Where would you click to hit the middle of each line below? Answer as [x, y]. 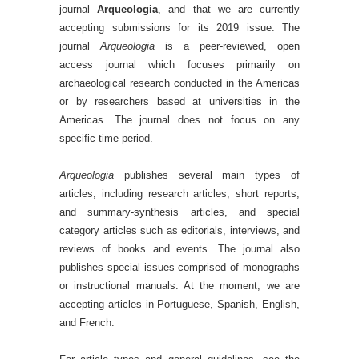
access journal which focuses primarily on [179, 65]
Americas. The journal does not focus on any [179, 120]
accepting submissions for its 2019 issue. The [179, 28]
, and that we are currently [229, 9]
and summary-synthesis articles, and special [179, 212]
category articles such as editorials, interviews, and [179, 230]
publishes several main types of [207, 175]
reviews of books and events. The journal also [179, 249]
